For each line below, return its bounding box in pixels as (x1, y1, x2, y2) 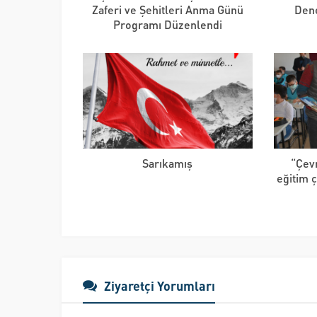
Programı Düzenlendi (113, 16, 222, 32)
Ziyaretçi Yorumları (104, 277, 215, 294)
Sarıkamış (142, 155, 193, 171)
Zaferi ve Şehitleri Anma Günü (91, 1, 243, 17)
